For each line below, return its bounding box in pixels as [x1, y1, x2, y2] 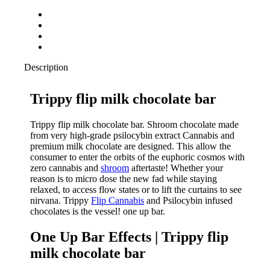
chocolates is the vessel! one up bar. [30, 206, 165, 216]
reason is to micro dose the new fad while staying [30, 173, 217, 184]
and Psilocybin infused [144, 195, 233, 206]
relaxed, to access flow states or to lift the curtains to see [30, 184, 242, 195]
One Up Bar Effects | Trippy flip [30, 228, 228, 245]
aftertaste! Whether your [129, 162, 223, 173]
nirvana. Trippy [30, 195, 91, 206]
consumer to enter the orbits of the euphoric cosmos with [30, 151, 245, 162]
